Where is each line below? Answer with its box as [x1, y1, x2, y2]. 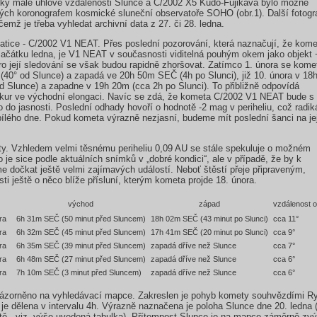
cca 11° [272, 214, 299, 223]
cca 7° [272, 241, 295, 250]
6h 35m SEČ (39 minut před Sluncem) [16, 241, 146, 250]
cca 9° [272, 227, 295, 236]
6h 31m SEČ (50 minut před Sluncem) [16, 214, 146, 223]
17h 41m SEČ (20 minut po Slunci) [150, 227, 268, 236]
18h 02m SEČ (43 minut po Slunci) [150, 214, 268, 223]
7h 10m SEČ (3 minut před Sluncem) [16, 267, 142, 277]
